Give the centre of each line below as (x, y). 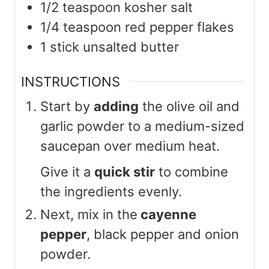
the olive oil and (189, 106)
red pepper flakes (180, 27)
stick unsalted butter (114, 47)
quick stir (125, 171)
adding (116, 106)
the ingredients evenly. (111, 191)
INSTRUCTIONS (71, 81)
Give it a (67, 171)
